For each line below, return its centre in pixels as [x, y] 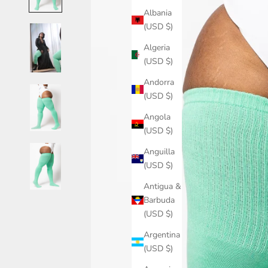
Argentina [162, 235]
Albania [158, 13]
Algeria [157, 48]
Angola [157, 117]
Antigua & [162, 187]
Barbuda [159, 200]
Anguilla [159, 152]
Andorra [159, 83]
